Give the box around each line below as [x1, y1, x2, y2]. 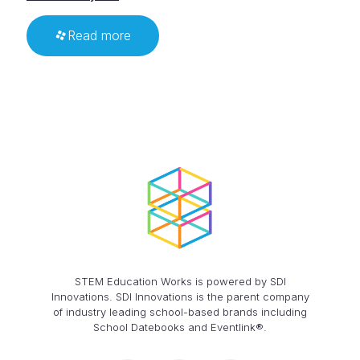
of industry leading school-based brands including [53, 305, 307, 318]
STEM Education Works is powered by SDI [74, 274, 286, 288]
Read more [67, 27, 131, 44]
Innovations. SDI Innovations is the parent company [51, 289, 309, 303]
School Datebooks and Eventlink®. [93, 320, 267, 333]
